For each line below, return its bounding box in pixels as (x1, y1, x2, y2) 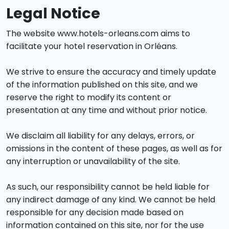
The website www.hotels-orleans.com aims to (6, 28, 190, 39)
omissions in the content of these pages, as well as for (6, 143, 222, 154)
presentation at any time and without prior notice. (6, 104, 207, 116)
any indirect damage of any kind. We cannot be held (6, 194, 215, 205)
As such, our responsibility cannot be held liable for (6, 181, 210, 193)
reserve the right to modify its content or (6, 91, 171, 103)
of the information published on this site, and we (6, 79, 198, 90)
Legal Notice (6, 3, 100, 24)
